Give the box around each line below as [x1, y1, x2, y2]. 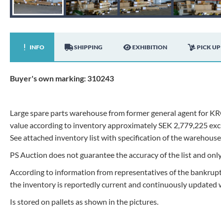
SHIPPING [74, 43, 103, 51]
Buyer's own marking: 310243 [10, 74, 114, 83]
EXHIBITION [132, 43, 167, 51]
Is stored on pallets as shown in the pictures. [10, 197, 158, 206]
